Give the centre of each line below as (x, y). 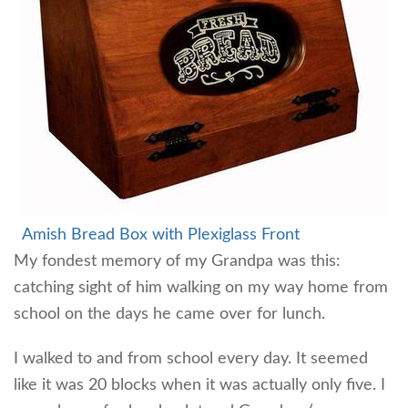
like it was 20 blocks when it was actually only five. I (199, 385)
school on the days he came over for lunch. (169, 314)
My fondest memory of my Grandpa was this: (177, 261)
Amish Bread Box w (93, 235)
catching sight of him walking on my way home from (201, 287)
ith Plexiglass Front (232, 235)
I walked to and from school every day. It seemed (191, 358)
